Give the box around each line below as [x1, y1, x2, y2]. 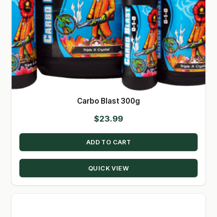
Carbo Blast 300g [77, 96, 140, 106]
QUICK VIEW [88, 164, 129, 172]
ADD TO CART [86, 138, 131, 146]
